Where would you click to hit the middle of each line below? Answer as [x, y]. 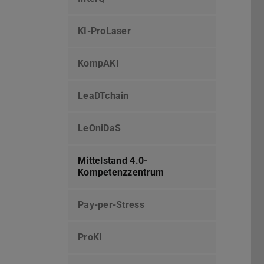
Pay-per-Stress [111, 205]
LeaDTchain [103, 96]
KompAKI [98, 64]
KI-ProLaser [105, 31]
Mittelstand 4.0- [113, 161]
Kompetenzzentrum [121, 173]
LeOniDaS [100, 128]
